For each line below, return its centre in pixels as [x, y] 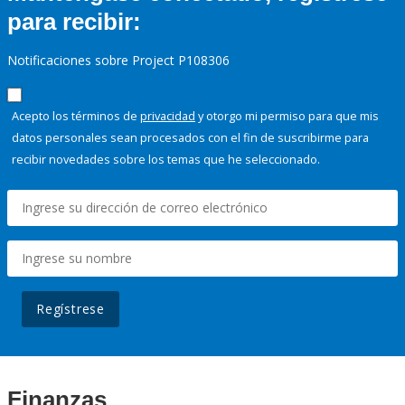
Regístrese [71, 309]
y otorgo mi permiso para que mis [287, 116]
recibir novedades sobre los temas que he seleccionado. [166, 160]
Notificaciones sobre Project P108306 [118, 61]
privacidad [168, 116]
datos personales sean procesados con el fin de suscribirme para [190, 138]
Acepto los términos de [76, 116]
